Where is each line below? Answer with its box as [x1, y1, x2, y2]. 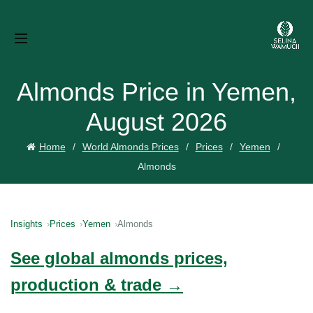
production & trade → [10, 275, 183, 294]
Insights [10, 219, 43, 229]
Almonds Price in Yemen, [17, 78, 296, 106]
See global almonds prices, [10, 249, 228, 268]
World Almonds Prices [82, 141, 179, 152]
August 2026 [86, 108, 227, 136]
